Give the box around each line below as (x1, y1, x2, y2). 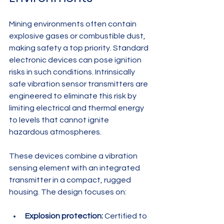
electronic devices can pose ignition (9, 56, 143, 64)
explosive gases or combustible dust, (9, 32, 147, 40)
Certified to (103, 212, 148, 220)
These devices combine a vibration (9, 152, 139, 160)
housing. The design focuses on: (9, 188, 126, 196)
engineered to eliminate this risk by (9, 92, 138, 100)
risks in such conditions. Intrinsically (9, 68, 136, 76)
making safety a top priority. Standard (9, 44, 150, 52)
